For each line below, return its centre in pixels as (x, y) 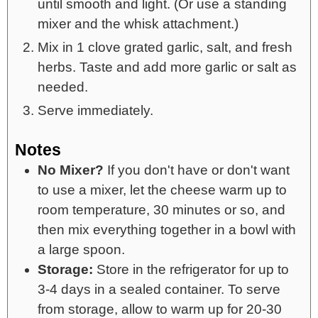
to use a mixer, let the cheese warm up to (162, 190)
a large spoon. (81, 249)
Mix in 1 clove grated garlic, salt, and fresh (165, 47)
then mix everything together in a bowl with (167, 229)
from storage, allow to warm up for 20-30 (160, 309)
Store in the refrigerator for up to (191, 269)
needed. (63, 87)
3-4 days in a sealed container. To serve (159, 289)
